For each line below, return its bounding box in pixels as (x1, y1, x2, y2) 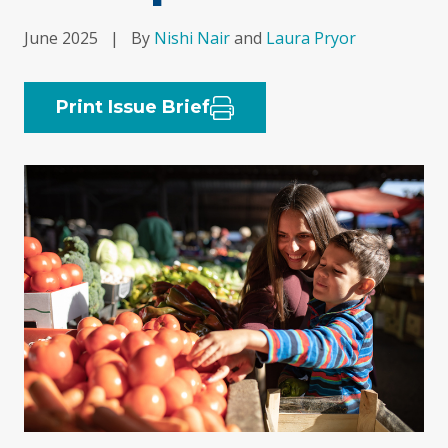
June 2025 (24, 27, 98, 49)
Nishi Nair (154, 27, 230, 49)
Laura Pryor (266, 27, 356, 49)
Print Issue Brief (56, 96, 210, 118)
